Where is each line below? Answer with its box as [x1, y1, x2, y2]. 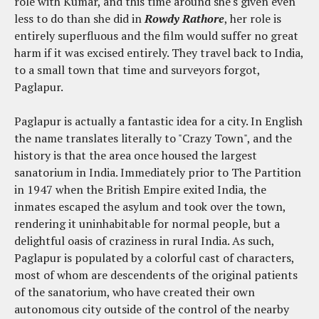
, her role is [224, 10, 281, 26]
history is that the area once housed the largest [14, 147, 257, 163]
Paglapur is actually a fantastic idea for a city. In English [14, 113, 303, 129]
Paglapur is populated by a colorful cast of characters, [14, 249, 294, 266]
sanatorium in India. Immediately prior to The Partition [14, 164, 301, 180]
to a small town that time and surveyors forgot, [14, 61, 260, 78]
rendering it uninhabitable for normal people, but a [14, 215, 280, 231]
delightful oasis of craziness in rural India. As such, [14, 232, 274, 249]
